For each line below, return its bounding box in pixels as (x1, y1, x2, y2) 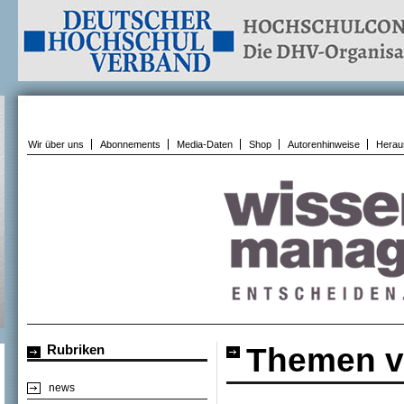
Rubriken (47, 342, 105, 357)
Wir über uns (28, 139, 84, 150)
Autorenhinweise (288, 139, 360, 150)
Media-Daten (177, 139, 233, 150)
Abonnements (100, 139, 161, 150)
